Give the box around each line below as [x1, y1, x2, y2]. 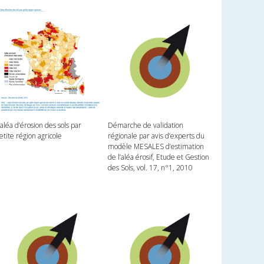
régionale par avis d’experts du [107, 131, 204, 141]
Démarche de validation [107, 120, 183, 131]
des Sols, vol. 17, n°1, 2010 [107, 163, 193, 173]
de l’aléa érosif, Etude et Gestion [107, 152, 209, 163]
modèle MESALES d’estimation [107, 141, 204, 152]
